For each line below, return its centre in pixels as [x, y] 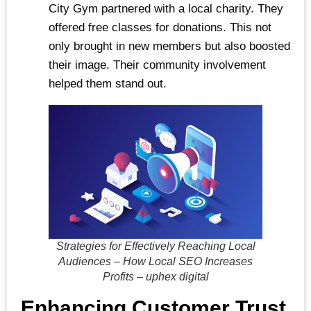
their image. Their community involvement [157, 65]
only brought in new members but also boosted [169, 47]
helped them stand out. [108, 84]
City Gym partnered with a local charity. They [166, 9]
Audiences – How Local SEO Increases [155, 262]
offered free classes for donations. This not [160, 28]
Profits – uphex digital [155, 277]
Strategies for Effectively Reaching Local [155, 246]
